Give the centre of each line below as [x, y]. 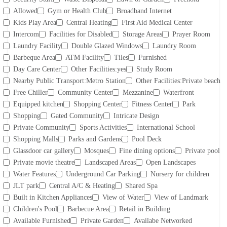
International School [166, 127]
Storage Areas [142, 34]
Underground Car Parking [103, 174]
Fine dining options [147, 150]
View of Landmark [181, 197]
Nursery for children [180, 174]
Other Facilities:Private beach [178, 81]
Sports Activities [103, 127]
